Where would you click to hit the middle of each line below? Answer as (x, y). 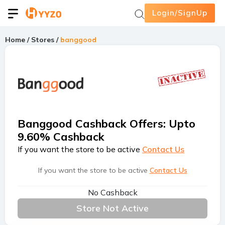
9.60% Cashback (61, 137)
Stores (44, 40)
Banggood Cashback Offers (90, 124)
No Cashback (113, 192)
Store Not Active (113, 208)
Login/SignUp (180, 13)
